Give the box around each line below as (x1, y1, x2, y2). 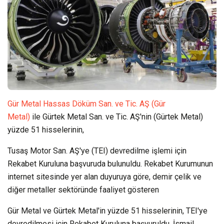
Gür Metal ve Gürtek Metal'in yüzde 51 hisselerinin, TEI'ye (7, 206, 207, 216)
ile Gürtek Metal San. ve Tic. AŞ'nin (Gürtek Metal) (30, 112, 203, 122)
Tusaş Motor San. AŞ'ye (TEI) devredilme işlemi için (7, 146, 186, 156)
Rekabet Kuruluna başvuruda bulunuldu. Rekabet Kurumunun (7, 159, 213, 169)
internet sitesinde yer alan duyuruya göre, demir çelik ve (7, 172, 201, 182)
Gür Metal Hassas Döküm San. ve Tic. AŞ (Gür (7, 99, 165, 109)
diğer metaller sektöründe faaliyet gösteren (7, 185, 159, 195)
